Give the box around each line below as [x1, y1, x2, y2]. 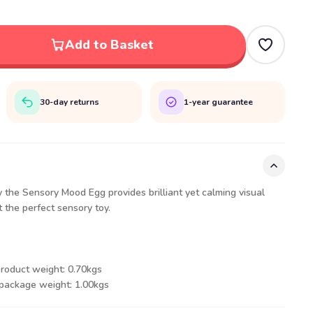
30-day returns [40, 96, 100, 108]
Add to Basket [64, 36, 154, 53]
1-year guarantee [183, 96, 253, 108]
